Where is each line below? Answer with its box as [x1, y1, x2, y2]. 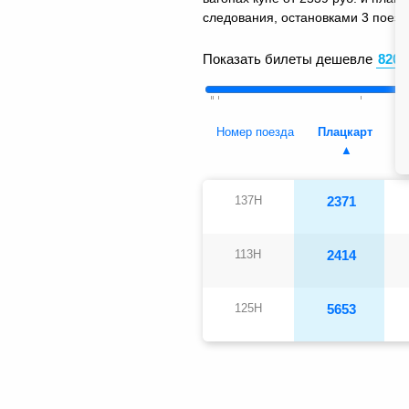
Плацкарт [318, 125, 373, 140]
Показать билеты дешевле [203, 51, 372, 68]
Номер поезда [216, 125, 295, 140]
